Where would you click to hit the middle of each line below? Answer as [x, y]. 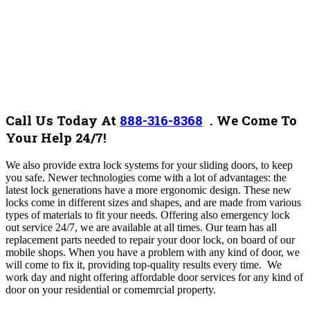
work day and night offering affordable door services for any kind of [154, 277]
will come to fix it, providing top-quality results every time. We [144, 264]
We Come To [257, 120]
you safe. [27, 177]
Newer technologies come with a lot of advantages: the [167, 177]
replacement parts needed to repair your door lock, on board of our [150, 239]
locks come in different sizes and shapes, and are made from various [153, 202]
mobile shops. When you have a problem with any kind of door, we [153, 252]
